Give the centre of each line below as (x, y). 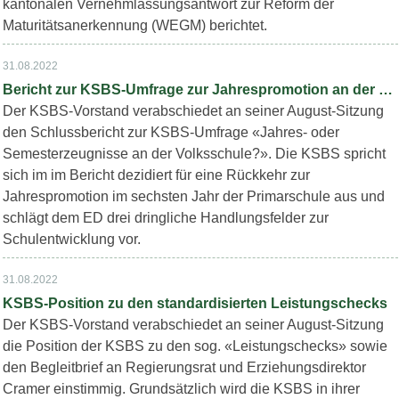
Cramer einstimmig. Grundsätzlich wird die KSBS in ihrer (181, 389)
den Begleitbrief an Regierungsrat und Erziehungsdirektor (184, 367)
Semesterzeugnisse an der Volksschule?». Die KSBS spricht (194, 154)
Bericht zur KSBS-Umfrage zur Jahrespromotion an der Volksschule (385, 90)
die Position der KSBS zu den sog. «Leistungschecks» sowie (195, 346)
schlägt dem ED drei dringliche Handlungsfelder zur (165, 218)
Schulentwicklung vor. (71, 239)
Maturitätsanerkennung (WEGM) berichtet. (134, 25)
